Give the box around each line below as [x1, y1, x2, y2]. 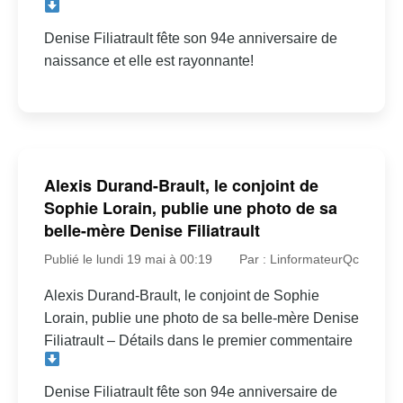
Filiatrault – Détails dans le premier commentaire [43, 333, 353, 349]
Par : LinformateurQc [239, 252, 360, 267]
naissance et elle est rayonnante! [43, 53, 254, 69]
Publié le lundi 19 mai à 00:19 [43, 252, 212, 267]
